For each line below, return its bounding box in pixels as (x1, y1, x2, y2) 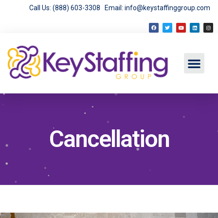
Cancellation (49, 125, 169, 153)
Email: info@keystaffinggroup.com (105, 4, 210, 12)
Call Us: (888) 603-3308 (29, 4, 105, 12)
